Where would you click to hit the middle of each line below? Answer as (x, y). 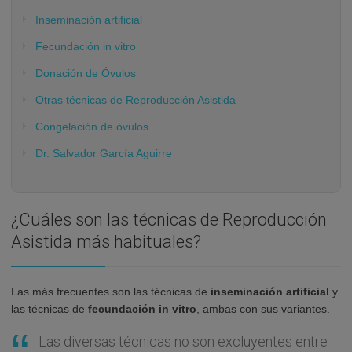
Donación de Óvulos (86, 73)
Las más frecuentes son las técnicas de (111, 291)
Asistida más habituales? (106, 241)
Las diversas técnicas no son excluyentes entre (183, 341)
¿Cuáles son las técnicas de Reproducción (169, 219)
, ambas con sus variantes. (263, 308)
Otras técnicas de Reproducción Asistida (136, 99)
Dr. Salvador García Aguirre (104, 153)
